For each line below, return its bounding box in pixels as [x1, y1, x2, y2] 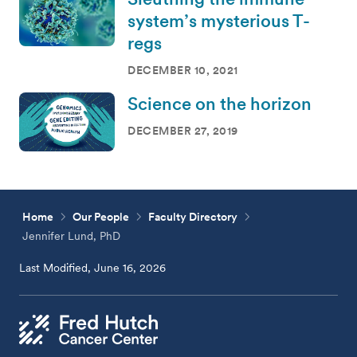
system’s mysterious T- [127, 10, 310, 31]
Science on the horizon [127, 92, 312, 114]
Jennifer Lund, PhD [22, 229, 121, 242]
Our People [73, 210, 130, 223]
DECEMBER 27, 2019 [127, 124, 238, 137]
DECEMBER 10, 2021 [127, 63, 238, 76]
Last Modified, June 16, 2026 [19, 261, 167, 274]
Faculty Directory [148, 210, 238, 223]
